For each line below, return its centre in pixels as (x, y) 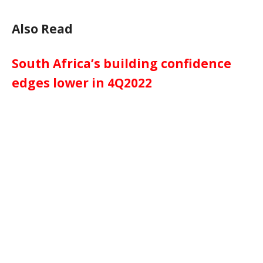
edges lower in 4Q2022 (82, 82)
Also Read (42, 28)
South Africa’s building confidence (122, 63)
